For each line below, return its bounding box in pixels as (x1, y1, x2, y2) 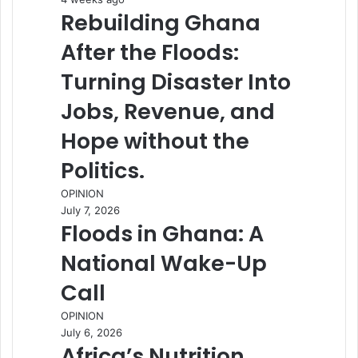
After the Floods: (61, 37, 239, 67)
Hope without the (61, 125, 249, 156)
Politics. (61, 155, 145, 185)
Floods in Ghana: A (61, 218, 264, 249)
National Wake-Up (61, 248, 267, 278)
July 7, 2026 (61, 203, 120, 217)
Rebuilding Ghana (61, 7, 261, 38)
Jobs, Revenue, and (61, 96, 275, 126)
